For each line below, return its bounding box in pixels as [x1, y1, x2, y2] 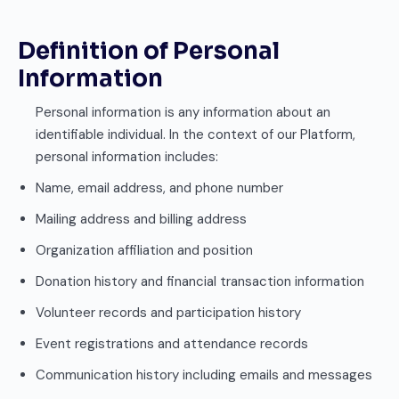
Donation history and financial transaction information [36, 273, 364, 290]
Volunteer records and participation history [36, 304, 301, 322]
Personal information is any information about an [36, 103, 330, 121]
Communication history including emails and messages [36, 366, 372, 384]
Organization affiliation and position [36, 241, 253, 259]
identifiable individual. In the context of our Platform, [36, 126, 355, 143]
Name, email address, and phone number [36, 179, 283, 197]
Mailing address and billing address [36, 210, 247, 228]
